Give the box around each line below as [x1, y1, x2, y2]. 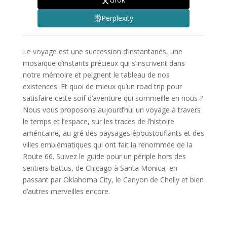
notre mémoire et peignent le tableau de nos [22, 69, 170, 80]
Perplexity [101, 13, 134, 23]
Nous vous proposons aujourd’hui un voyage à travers [22, 104, 201, 115]
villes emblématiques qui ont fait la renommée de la [22, 139, 193, 149]
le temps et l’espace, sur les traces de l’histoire [22, 116, 174, 126]
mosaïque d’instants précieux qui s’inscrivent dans [22, 58, 185, 68]
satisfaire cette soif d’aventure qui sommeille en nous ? [22, 93, 203, 103]
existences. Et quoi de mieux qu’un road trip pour [22, 81, 182, 91]
